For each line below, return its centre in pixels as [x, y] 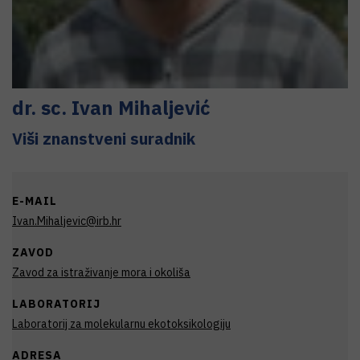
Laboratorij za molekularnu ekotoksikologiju [121, 324]
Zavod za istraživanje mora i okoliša [101, 272]
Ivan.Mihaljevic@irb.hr [67, 221]
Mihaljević [164, 108]
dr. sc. [42, 108]
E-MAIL [35, 201]
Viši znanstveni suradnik [104, 139]
